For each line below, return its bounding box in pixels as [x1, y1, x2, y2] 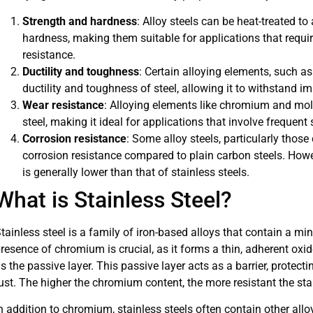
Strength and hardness [22, 14, 137, 28]
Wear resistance [22, 98, 104, 112]
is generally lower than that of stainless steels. [22, 165, 249, 179]
